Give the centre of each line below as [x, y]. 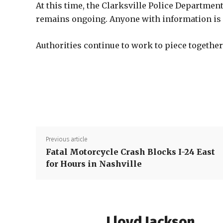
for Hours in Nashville [94, 164]
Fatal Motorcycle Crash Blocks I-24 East [130, 152]
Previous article [67, 139]
